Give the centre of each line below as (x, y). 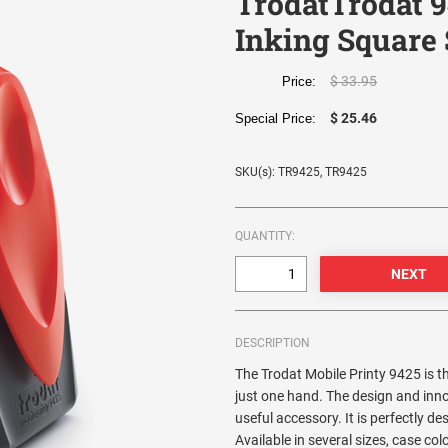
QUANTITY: (265, 236)
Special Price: (280, 119)
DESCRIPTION (273, 343)
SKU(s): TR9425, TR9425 (301, 172)
